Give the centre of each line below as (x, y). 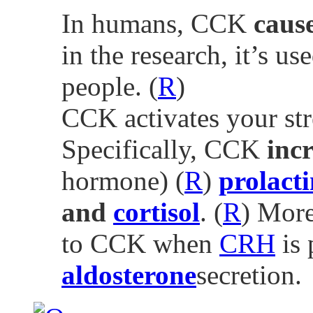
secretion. (249, 275)
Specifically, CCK (161, 149)
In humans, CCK (158, 23)
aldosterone (129, 275)
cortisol (156, 212)
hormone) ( (123, 180)
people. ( (110, 86)
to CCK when (140, 243)
